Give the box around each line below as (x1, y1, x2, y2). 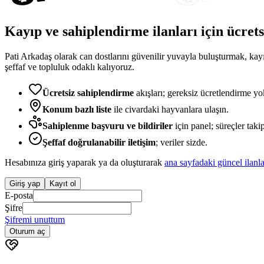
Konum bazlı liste (42, 104, 111, 114)
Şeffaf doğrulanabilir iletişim (42, 137, 156, 147)
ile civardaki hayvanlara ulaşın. (111, 104, 229, 114)
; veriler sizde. (156, 137, 207, 147)
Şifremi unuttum (5, 214, 65, 225)
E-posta (5, 190, 33, 200)
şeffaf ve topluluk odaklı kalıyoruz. (5, 61, 134, 72)
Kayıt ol (49, 179, 76, 188)
